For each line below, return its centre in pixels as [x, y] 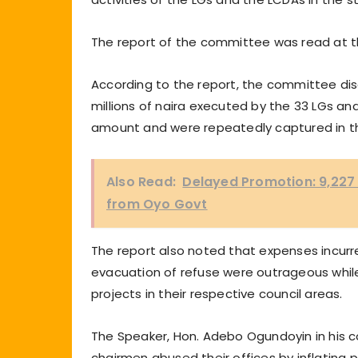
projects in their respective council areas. [217, 293]
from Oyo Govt [157, 204]
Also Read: [141, 181]
